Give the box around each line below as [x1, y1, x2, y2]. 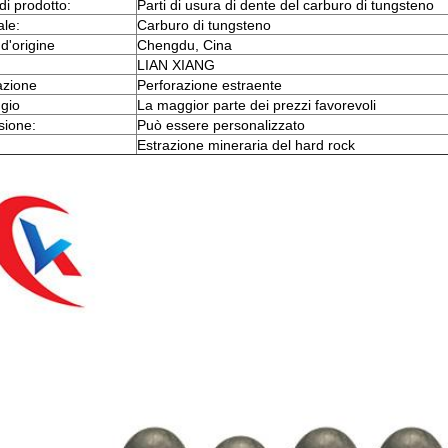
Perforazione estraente [137, 77, 282, 93]
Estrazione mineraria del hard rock [137, 137, 355, 153]
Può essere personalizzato [137, 117, 305, 133]
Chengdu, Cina [137, 37, 232, 53]
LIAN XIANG [137, 57, 215, 73]
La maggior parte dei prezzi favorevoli [137, 97, 376, 113]
